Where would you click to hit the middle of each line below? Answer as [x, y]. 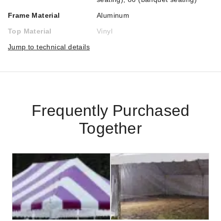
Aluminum [113, 15]
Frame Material [34, 15]
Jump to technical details [49, 47]
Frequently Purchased [110, 110]
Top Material [30, 31]
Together [110, 128]
